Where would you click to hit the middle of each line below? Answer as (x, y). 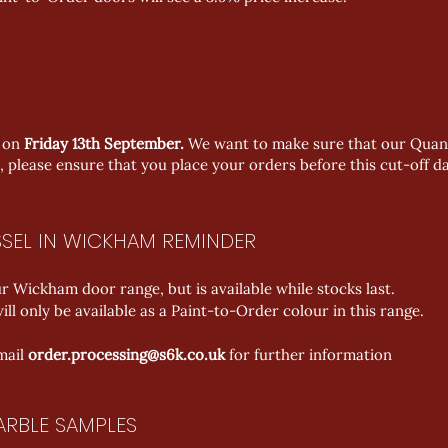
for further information (308, 354)
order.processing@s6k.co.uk (126, 354)
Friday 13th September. (106, 143)
